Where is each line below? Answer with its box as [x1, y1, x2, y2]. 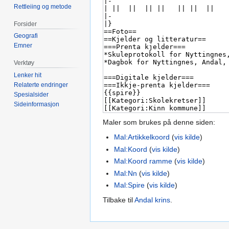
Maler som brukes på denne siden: [103, 118, 215, 127]
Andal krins [134, 195, 170, 204]
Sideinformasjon [14, 101, 60, 108]
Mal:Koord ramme [114, 157, 173, 166]
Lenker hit [14, 72, 42, 79]
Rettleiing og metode [14, 3, 72, 10]
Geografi [14, 32, 38, 40]
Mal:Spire [114, 180, 145, 189]
